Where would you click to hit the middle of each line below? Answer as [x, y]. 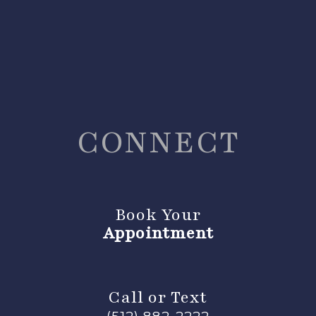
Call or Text [158, 298]
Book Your [158, 215]
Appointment [158, 233]
